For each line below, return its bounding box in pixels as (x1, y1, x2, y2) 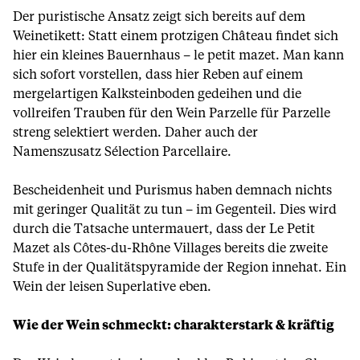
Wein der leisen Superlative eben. (13, 280, 211, 293)
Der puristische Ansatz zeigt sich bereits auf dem (13, 10, 305, 23)
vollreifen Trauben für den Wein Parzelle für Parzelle (13, 107, 330, 120)
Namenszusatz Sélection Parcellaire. (13, 145, 231, 158)
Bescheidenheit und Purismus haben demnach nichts (13, 184, 332, 197)
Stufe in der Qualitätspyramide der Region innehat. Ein (13, 261, 346, 274)
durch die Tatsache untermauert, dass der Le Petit (13, 223, 315, 235)
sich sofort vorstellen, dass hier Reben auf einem (13, 68, 303, 81)
